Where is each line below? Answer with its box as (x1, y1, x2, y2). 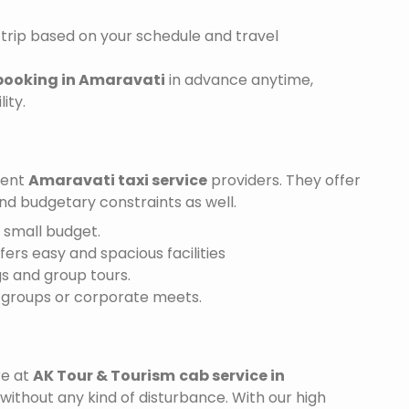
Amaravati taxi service (28, 170, 207, 192)
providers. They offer (207, 170, 361, 192)
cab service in (179, 365, 285, 387)
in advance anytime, (165, 69, 313, 91)
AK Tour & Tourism (33, 365, 175, 387)
